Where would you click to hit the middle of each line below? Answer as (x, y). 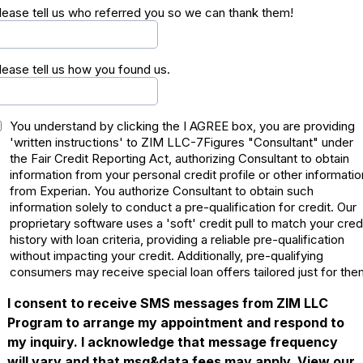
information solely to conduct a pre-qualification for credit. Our (183, 207)
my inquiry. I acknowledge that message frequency (173, 342)
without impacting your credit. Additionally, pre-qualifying (167, 256)
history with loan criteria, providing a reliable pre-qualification (177, 239)
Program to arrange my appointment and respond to (176, 322)
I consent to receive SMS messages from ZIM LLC (168, 303)
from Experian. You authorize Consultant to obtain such (162, 191)
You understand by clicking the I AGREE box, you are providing (182, 126)
